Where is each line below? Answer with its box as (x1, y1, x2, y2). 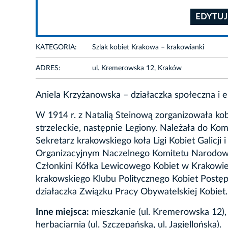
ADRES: (36, 64, 61, 72)
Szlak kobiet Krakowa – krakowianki (92, 43, 204, 51)
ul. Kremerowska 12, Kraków (92, 64, 182, 72)
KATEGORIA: (36, 43, 77, 51)
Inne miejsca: (36, 207, 89, 217)
